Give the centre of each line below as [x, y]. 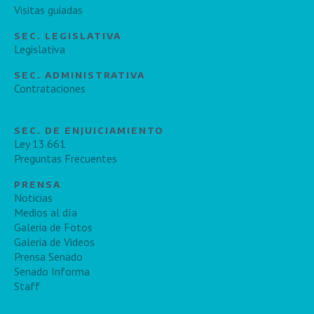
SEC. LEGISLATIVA [68, 35]
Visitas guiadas [48, 9]
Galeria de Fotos [53, 227]
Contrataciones [50, 88]
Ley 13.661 [40, 143]
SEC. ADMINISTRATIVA [80, 75]
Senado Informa [52, 271]
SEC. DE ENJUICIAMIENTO [89, 130]
